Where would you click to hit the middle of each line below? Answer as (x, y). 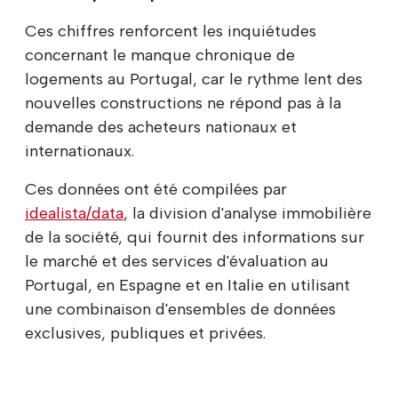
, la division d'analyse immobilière (247, 213)
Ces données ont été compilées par (156, 189)
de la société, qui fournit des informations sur (195, 237)
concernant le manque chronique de (160, 55)
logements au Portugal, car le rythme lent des (194, 79)
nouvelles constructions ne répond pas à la (183, 103)
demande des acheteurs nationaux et (161, 127)
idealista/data (74, 213)
